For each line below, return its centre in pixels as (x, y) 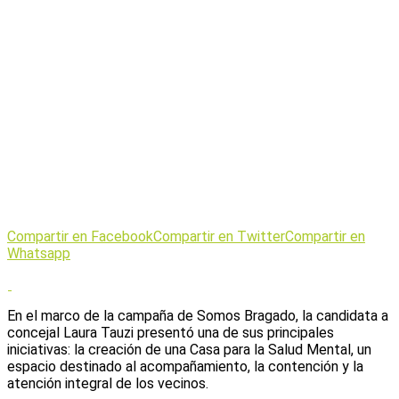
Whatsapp (39, 253)
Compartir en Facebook (80, 236)
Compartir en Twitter (219, 236)
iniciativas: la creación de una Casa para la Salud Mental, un (189, 349)
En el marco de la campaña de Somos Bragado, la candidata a (198, 315)
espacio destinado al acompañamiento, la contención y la (185, 366)
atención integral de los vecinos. (108, 383)
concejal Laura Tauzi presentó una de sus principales (171, 332)
